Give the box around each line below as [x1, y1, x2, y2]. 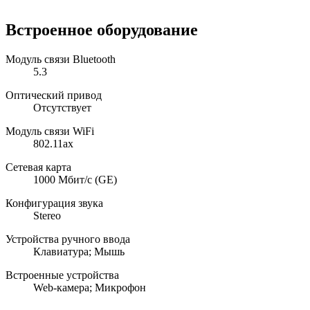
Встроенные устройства [6, 268, 119, 281]
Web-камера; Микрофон [33, 281, 146, 293]
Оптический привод [6, 89, 102, 101]
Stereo [33, 209, 61, 221]
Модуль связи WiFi [6, 125, 94, 137]
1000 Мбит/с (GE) [33, 173, 117, 185]
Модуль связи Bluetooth [6, 53, 116, 65]
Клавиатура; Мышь [33, 245, 125, 257]
